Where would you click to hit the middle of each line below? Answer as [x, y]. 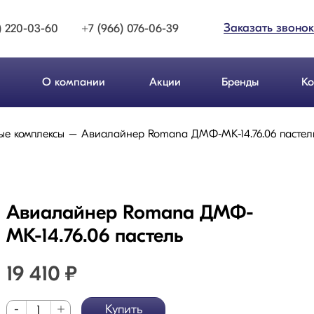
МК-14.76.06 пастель [95, 237]
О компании [74, 83]
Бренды [240, 83]
